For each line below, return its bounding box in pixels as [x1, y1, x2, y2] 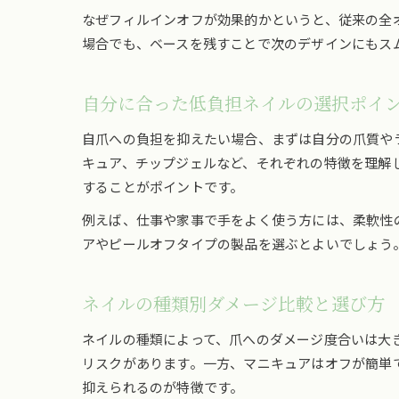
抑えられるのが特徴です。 [82, 378, 244, 396]
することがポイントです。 [82, 177, 244, 196]
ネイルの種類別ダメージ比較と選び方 [82, 292, 385, 317]
